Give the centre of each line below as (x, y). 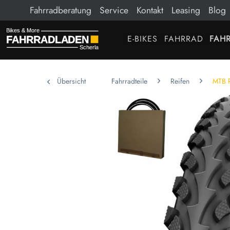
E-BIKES (142, 39)
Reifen (180, 81)
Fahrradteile (129, 81)
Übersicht (71, 81)
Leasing (186, 11)
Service (114, 11)
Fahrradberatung (61, 11)
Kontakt (150, 11)
